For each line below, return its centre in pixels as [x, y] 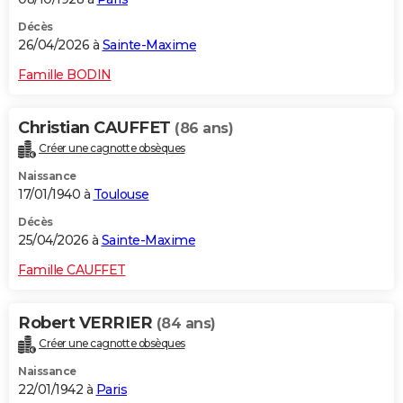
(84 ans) [186, 323]
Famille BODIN [65, 74]
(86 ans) [204, 128]
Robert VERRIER [87, 322]
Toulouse [121, 194]
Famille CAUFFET [72, 269]
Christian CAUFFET [96, 127]
